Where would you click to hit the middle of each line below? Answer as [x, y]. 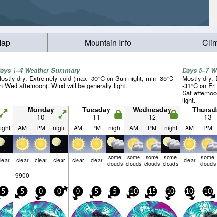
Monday [41, 109]
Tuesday [96, 109]
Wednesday [152, 109]
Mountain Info [108, 43]
